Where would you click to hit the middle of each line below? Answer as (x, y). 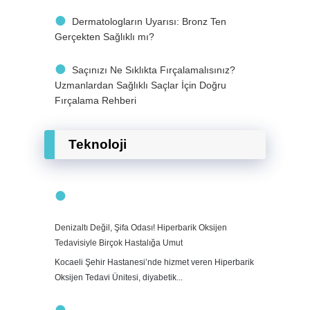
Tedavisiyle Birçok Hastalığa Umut (119, 243)
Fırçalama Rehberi (95, 100)
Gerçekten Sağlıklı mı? (104, 37)
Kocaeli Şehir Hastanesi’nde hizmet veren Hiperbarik (154, 262)
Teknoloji (98, 144)
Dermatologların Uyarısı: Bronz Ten (149, 21)
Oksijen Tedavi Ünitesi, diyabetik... (119, 277)
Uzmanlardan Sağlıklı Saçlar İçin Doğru (140, 85)
